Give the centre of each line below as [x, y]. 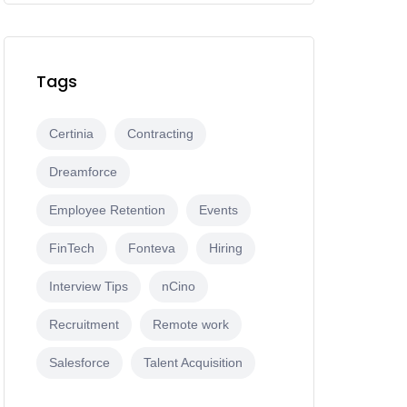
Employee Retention [107, 210]
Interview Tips [89, 287]
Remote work [191, 325]
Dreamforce [83, 172]
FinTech [72, 248]
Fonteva [152, 248]
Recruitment [84, 325]
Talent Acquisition [193, 363]
